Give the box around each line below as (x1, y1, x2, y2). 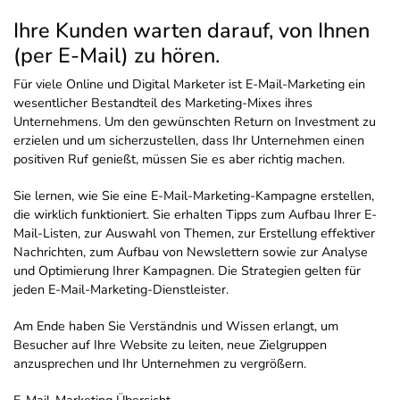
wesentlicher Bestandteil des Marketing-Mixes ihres (13, 94, 312, 112)
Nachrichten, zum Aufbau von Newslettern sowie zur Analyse (13, 243, 368, 262)
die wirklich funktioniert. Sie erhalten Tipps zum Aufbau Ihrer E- (13, 205, 377, 224)
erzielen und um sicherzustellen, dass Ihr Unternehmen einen (13, 131, 364, 150)
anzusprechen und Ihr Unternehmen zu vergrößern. (13, 354, 306, 373)
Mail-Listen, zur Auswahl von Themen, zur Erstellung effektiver (13, 224, 375, 243)
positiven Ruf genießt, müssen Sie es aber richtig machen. (13, 150, 345, 169)
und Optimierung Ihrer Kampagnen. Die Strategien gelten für (13, 262, 361, 280)
